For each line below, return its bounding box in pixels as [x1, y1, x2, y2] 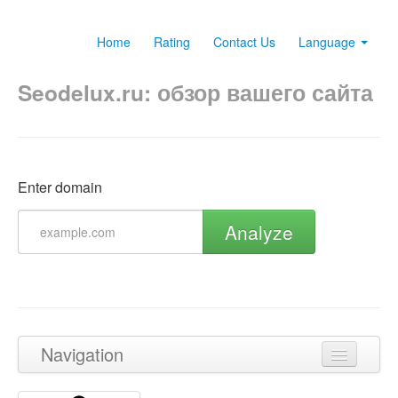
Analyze [225, 219, 293, 245]
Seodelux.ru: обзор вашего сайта [18, 76, 373, 108]
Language [298, 33, 359, 51]
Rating [154, 33, 190, 51]
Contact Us [213, 33, 275, 51]
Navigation [41, 341, 123, 367]
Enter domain [18, 177, 102, 197]
